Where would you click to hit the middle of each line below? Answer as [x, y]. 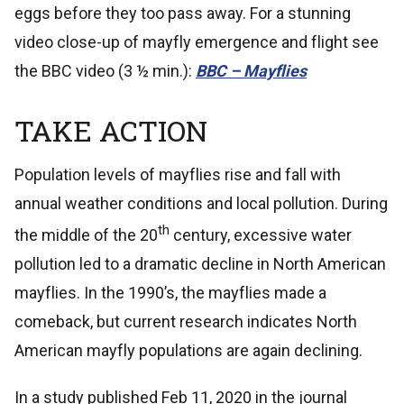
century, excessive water [261, 234]
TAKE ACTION [111, 130]
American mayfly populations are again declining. [188, 350]
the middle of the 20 [86, 234]
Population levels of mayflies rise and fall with [178, 174]
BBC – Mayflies [251, 70]
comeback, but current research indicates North [186, 321]
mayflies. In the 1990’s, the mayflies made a [170, 292]
